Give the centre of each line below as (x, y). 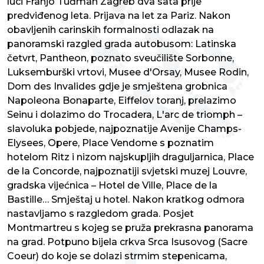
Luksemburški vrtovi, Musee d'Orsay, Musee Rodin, (128, 72)
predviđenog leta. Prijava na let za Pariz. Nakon (119, 16)
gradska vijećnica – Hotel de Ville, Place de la (112, 186)
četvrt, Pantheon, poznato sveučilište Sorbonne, (121, 58)
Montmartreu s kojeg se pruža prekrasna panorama (130, 228)
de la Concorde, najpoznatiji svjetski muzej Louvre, (127, 171)
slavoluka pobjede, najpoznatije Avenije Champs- (124, 129)
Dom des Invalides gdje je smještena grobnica (117, 87)
